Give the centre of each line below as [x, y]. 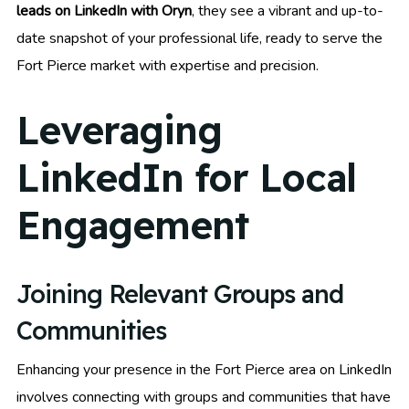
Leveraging [119, 130]
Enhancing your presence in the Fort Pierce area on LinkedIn [204, 370]
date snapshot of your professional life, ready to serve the [199, 39]
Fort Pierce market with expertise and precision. [168, 66]
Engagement [132, 225]
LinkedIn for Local [186, 177]
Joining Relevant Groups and [180, 294]
